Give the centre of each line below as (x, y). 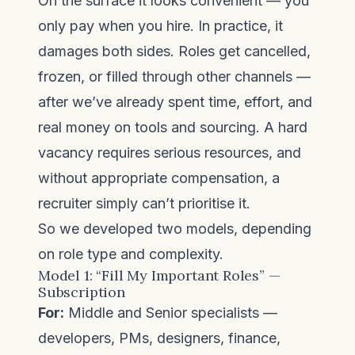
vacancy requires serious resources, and (170, 153)
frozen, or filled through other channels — (174, 76)
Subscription (82, 292)
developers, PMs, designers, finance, (159, 338)
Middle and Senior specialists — (171, 313)
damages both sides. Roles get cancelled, (174, 51)
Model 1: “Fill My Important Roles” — (159, 275)
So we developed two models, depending (175, 229)
